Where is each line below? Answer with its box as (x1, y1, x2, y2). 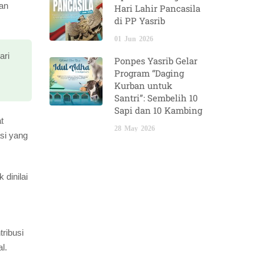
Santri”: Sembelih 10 (114, 91, 198, 104)
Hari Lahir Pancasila (114, 2, 200, 14)
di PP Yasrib (114, 14, 165, 27)
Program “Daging (114, 67, 184, 79)
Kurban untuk (114, 79, 172, 91)
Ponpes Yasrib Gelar (114, 54, 197, 67)
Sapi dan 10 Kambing (114, 104, 202, 116)
